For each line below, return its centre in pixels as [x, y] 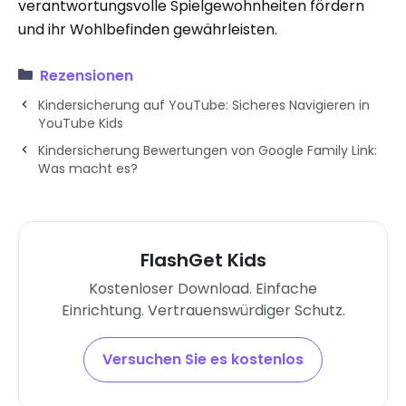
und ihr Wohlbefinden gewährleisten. [148, 29]
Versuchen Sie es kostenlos [203, 359]
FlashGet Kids [203, 260]
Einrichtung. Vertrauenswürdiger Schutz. [203, 310]
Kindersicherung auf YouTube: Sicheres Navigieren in [204, 105]
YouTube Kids [81, 123]
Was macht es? [88, 168]
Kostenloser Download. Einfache [203, 288]
